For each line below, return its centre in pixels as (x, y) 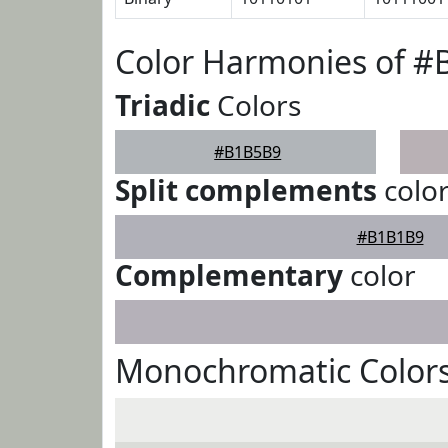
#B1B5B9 (248, 152)
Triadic (162, 105)
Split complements (246, 190)
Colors (255, 105)
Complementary (229, 275)
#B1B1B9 (390, 237)
